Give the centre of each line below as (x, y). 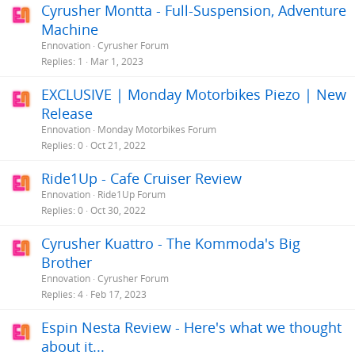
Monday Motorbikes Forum (157, 129)
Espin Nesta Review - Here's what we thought (191, 327)
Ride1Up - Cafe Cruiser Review (141, 178)
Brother (67, 262)
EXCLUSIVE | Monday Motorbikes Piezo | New (194, 94)
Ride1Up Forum (132, 194)
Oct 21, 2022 (118, 146)
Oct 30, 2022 (118, 211)
